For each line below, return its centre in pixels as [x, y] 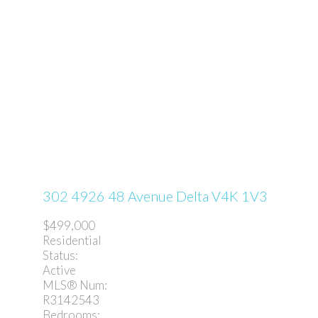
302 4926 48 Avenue [109, 196]
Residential [72, 241]
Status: [60, 256]
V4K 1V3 [240, 196]
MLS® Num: [75, 285]
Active [59, 270]
